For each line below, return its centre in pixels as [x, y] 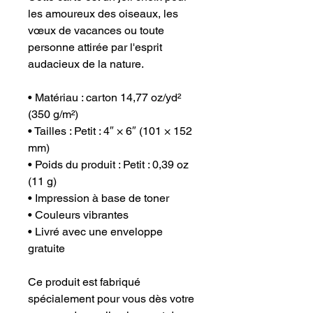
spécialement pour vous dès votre [111, 299]
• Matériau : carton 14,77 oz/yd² [104, 98]
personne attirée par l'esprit [95, 48]
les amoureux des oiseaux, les [103, 14]
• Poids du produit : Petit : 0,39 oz [108, 165]
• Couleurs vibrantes [78, 215]
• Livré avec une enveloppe [95, 232]
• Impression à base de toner [99, 198]
